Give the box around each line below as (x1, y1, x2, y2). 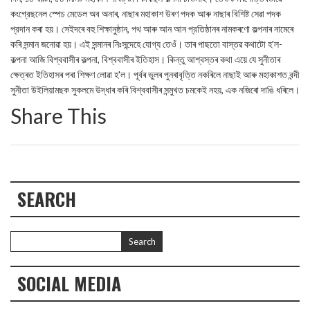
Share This (10, 103, 107, 128)
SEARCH (17, 185, 76, 212)
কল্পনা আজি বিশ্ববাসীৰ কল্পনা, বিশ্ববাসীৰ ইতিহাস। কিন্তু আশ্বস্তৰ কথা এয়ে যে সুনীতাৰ (10, 53, 280, 65)
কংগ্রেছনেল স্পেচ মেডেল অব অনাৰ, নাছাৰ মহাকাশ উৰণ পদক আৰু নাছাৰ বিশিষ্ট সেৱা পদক (10, 8, 281, 19)
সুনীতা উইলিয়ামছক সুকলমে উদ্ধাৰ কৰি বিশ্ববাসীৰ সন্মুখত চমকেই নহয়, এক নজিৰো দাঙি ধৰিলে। (10, 84, 300, 95)
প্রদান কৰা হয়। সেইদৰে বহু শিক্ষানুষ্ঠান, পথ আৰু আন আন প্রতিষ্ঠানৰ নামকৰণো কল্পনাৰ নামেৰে (10, 23, 293, 35)
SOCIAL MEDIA (17, 270, 121, 297)
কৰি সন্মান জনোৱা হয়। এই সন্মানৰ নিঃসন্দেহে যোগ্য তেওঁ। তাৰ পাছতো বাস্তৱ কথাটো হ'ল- (10, 38, 282, 50)
